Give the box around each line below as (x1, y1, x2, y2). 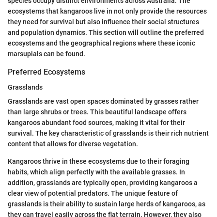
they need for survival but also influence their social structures (8, 18, 199, 26)
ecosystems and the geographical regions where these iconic (8, 39, 195, 47)
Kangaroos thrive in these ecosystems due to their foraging (8, 157, 189, 166)
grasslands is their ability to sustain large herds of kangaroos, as (8, 200, 205, 208)
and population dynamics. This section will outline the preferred (8, 29, 204, 37)
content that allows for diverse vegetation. (8, 140, 138, 148)
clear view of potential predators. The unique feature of (8, 189, 178, 198)
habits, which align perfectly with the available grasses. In (8, 168, 185, 176)
